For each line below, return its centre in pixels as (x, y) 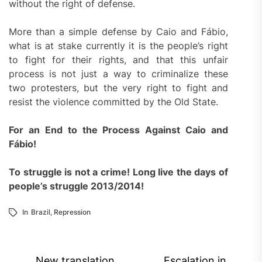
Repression (72, 212)
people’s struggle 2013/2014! (76, 186)
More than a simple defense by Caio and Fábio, (119, 31)
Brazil (41, 212)
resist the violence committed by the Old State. (113, 101)
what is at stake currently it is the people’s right (119, 45)
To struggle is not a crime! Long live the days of (119, 172)
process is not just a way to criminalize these (119, 73)
